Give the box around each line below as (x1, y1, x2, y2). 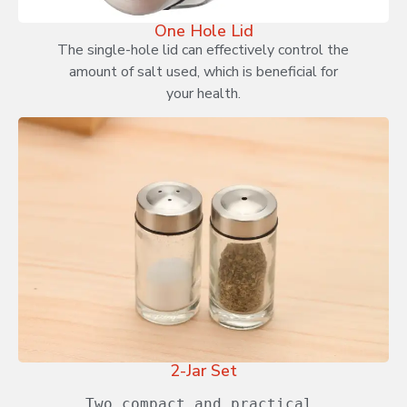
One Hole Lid (154, 19, 253, 42)
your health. (165, 83, 241, 104)
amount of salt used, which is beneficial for (68, 61, 338, 82)
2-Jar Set (170, 359, 237, 382)
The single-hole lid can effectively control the (57, 39, 350, 60)
